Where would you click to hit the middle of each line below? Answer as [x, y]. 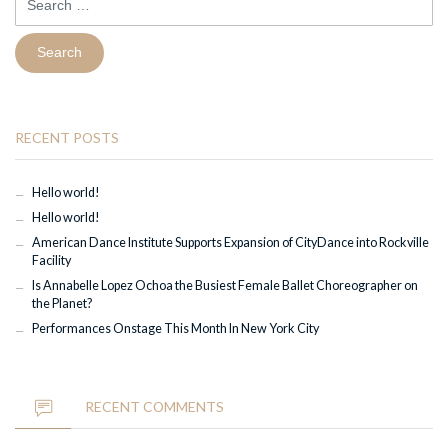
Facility [51, 261]
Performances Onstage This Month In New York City [175, 329]
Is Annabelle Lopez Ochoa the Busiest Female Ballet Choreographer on [224, 286]
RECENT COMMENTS [154, 406]
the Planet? [61, 304]
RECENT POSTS [67, 137]
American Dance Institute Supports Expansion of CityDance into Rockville [230, 243]
